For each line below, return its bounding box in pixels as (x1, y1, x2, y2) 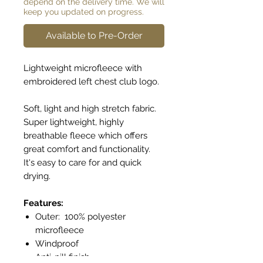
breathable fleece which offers (23, 130, 147, 141)
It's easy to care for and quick (23, 157, 141, 168)
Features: (23, 197, 63, 208)
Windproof (35, 238, 79, 249)
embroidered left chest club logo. (23, 76, 159, 87)
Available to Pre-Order (45, 29, 143, 41)
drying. (23, 170, 50, 181)
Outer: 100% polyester (35, 211, 126, 222)
